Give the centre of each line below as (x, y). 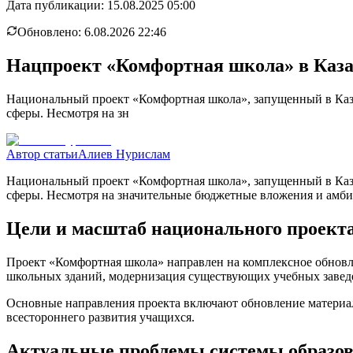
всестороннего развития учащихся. (100, 317)
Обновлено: (51, 32)
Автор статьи (42, 154)
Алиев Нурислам (124, 154)
